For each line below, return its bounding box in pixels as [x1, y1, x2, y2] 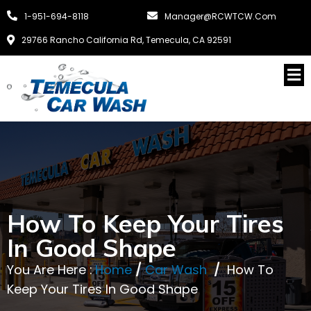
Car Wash [145, 260, 207, 278]
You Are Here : [7, 260, 92, 278]
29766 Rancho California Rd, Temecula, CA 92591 [22, 34, 231, 46]
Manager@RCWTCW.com [164, 10, 276, 22]
